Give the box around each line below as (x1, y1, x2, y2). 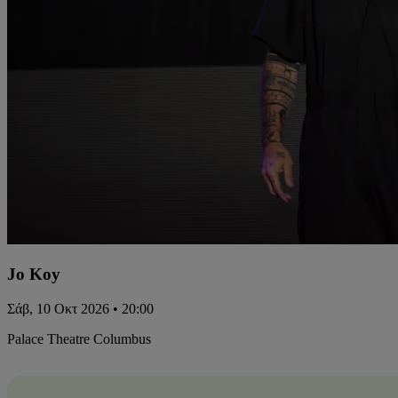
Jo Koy (7, 265, 60, 284)
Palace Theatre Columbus (7, 330, 151, 346)
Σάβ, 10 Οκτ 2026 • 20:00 (7, 300, 154, 316)
